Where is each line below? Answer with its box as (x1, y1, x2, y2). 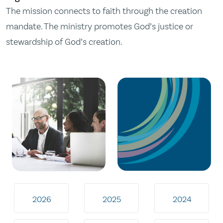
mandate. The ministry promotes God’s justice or (6, 21, 193, 32)
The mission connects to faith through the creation (6, 5, 202, 16)
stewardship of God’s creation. (6, 36, 122, 47)
